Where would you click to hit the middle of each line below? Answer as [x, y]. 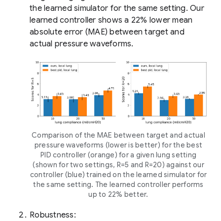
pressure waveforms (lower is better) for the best [118, 145]
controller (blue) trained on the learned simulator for [118, 174]
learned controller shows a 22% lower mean [111, 20]
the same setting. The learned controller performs [118, 184]
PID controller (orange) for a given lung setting [118, 155]
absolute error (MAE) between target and [107, 32]
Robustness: [53, 215]
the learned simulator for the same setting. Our [117, 8]
